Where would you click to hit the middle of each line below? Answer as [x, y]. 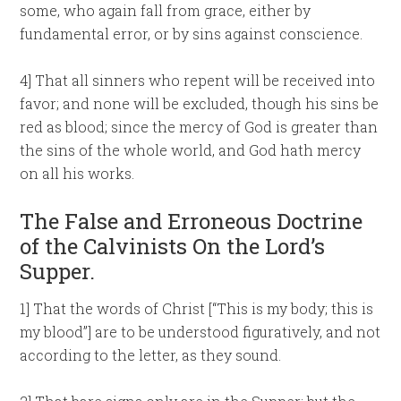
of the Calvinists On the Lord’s [173, 246]
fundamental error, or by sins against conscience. [192, 34]
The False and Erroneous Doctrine [192, 221]
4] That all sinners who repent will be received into [198, 80]
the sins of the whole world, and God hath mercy [191, 150]
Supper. [58, 271]
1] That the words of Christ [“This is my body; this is [197, 308]
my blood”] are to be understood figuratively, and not [200, 332]
